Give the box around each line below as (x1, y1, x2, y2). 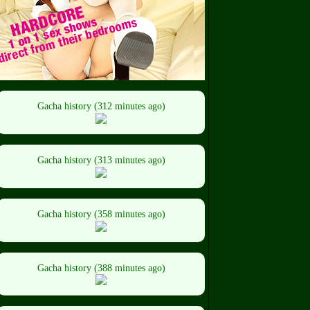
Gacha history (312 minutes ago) (37, 101, 165, 112)
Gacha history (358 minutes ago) (37, 208, 165, 219)
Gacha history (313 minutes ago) (37, 155, 165, 166)
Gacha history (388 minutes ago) (37, 262, 165, 273)
